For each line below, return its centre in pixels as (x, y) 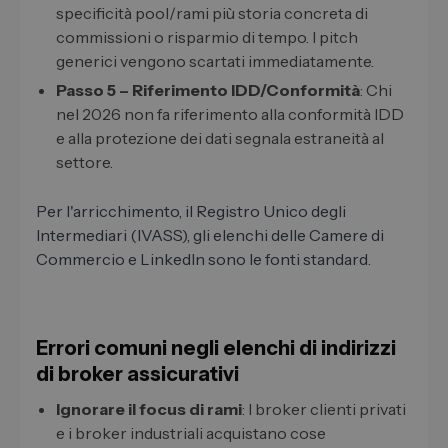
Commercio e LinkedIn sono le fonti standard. (203, 259)
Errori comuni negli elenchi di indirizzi (216, 348)
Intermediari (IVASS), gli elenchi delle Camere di (210, 235)
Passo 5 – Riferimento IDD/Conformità (208, 90)
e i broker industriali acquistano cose (191, 433)
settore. (84, 162)
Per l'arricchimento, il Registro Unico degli (191, 211)
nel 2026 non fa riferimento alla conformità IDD (230, 114)
